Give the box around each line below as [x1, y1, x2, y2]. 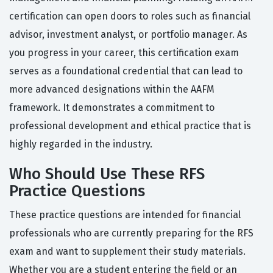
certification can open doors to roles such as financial [9, 10, 250, 23]
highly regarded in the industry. [9, 138, 152, 151]
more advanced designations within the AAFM [9, 83, 214, 96]
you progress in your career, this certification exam [9, 47, 239, 59]
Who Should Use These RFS [9, 165, 205, 184]
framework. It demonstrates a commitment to [9, 102, 214, 114]
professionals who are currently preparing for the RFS [9, 227, 253, 239]
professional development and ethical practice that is [9, 120, 251, 132]
